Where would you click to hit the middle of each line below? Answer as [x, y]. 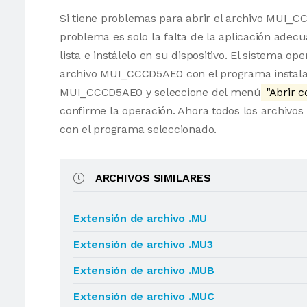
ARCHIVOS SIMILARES [153, 178]
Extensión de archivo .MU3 [143, 244]
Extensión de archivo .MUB [144, 270]
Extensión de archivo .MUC [144, 296]
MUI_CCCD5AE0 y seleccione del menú [160, 92]
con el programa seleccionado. [138, 129]
